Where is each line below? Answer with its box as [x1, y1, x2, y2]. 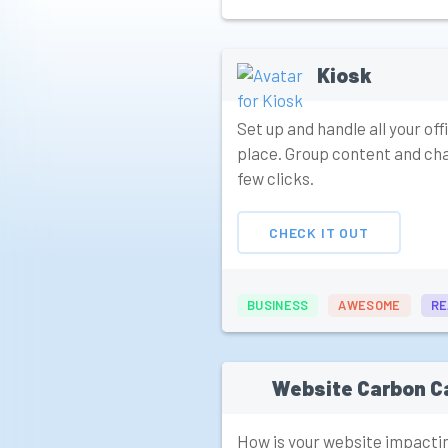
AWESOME [338, 297, 401, 314]
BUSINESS [247, 297, 309, 314]
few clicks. [237, 168, 314, 189]
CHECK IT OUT [269, 223, 369, 241]
